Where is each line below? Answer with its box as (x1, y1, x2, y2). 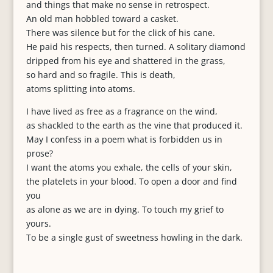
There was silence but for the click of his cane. (26, 27, 215, 38)
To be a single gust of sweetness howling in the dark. (26, 232, 243, 243)
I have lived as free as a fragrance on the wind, (26, 105, 218, 117)
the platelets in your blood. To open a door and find (26, 175, 237, 187)
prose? (26, 147, 53, 159)
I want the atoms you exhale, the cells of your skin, (26, 161, 232, 173)
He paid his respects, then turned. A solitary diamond (26, 41, 246, 52)
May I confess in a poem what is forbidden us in (26, 133, 222, 145)
